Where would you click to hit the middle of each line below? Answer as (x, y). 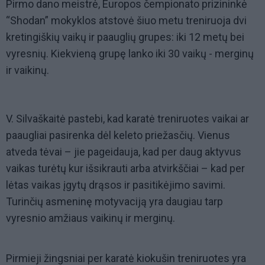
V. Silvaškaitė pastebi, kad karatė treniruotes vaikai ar (127, 119)
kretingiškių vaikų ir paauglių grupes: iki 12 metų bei (125, 37)
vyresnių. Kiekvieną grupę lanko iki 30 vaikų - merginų (130, 54)
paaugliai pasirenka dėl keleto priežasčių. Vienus (118, 135)
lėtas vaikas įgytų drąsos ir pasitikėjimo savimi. (116, 185)
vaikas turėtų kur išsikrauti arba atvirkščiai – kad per (125, 169)
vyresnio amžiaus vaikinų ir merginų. (91, 218)
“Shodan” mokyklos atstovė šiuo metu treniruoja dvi (126, 21)
